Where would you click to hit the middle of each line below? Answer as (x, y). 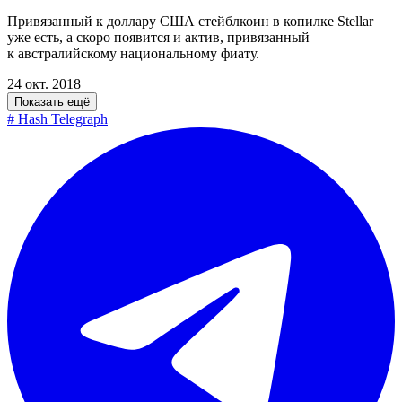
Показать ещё (52, 102)
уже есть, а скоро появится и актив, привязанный (158, 37)
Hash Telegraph (61, 119)
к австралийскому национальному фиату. (133, 53)
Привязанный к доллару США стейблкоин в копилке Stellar (190, 21)
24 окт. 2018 (44, 84)
